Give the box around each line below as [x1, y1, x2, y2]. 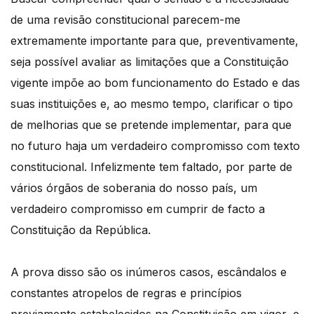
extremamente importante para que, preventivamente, [11, 33, 299, 48]
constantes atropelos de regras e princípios [11, 285, 242, 300]
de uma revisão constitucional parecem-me [11, 12, 240, 27]
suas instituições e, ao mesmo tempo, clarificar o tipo [11, 96, 293, 111]
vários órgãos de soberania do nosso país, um [11, 180, 257, 195]
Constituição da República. [11, 222, 154, 237]
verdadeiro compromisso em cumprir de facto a [11, 201, 265, 216]
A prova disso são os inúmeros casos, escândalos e [11, 264, 287, 279]
